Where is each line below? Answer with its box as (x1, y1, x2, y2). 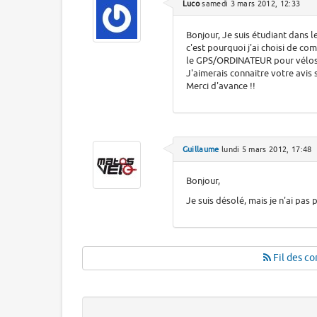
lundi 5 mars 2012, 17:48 (219, 144, 312, 155)
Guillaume (182, 144, 219, 155)
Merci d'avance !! (185, 79, 255, 92)
